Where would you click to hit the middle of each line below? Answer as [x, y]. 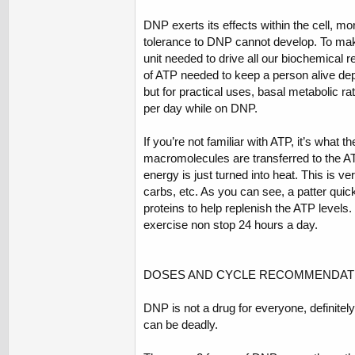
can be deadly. [181, 325]
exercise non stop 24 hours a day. [231, 225]
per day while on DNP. [200, 109]
